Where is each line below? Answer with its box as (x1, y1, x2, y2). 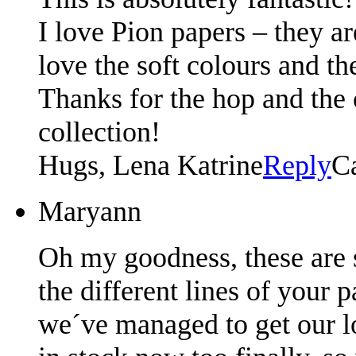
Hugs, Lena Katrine (38, 149, 263, 181)
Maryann (38, 195, 141, 227)
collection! (38, 115, 161, 148)
